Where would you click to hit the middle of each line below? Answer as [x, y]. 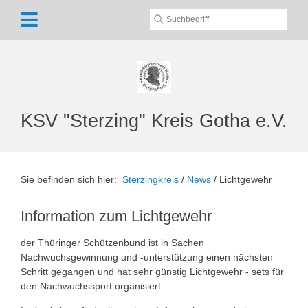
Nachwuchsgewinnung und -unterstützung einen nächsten [147, 257]
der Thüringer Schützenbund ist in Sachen [112, 243]
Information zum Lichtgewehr [116, 216]
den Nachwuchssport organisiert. [92, 286]
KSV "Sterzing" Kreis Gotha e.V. [154, 121]
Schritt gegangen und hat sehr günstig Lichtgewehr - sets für [152, 272]
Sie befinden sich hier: [71, 179]
